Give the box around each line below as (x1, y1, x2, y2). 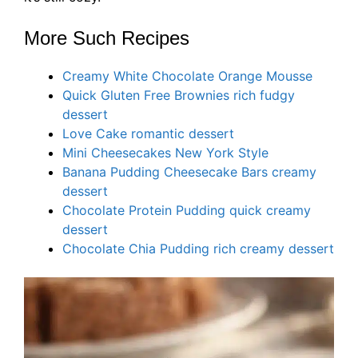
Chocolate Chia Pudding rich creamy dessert (62, 241, 334, 257)
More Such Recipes (24, 27, 189, 50)
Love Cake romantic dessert (62, 125, 234, 142)
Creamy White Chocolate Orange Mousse (62, 68, 312, 85)
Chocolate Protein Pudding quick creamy (62, 202, 311, 219)
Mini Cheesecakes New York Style (62, 145, 268, 161)
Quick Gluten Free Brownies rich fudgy (62, 87, 295, 104)
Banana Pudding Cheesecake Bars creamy (62, 164, 316, 181)
